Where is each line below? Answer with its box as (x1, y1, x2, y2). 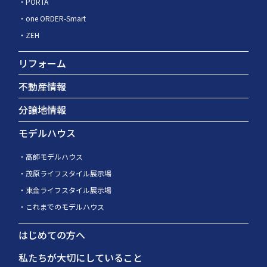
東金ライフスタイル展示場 (26, 185, 112, 195)
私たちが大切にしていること (18, 250, 143, 265)
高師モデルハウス (26, 151, 83, 162)
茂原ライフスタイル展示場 (26, 168, 112, 179)
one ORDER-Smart (26, 13, 86, 24)
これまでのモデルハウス (26, 201, 105, 212)
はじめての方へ (18, 228, 86, 243)
